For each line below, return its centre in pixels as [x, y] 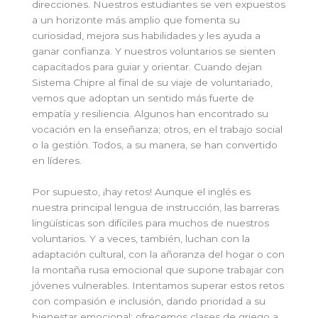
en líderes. [57, 161]
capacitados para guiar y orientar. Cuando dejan [147, 67]
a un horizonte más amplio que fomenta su [136, 20]
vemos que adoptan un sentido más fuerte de [143, 98]
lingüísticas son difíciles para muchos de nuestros [150, 223]
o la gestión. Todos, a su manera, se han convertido [155, 145]
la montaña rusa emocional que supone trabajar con [158, 270]
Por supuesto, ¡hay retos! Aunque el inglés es [141, 192]
